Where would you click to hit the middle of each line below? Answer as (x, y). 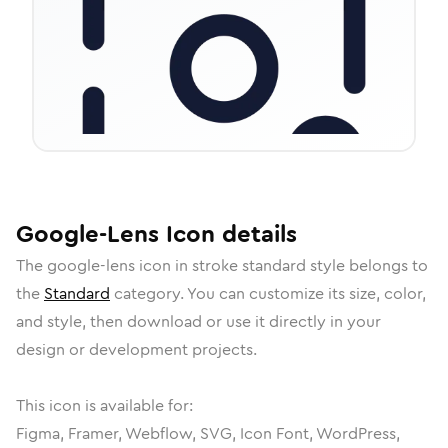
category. (148, 293)
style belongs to (367, 265)
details (256, 234)
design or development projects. (136, 349)
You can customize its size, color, (306, 293)
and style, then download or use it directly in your (198, 321)
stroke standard (249, 265)
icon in (163, 265)
